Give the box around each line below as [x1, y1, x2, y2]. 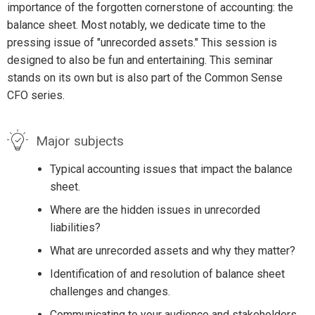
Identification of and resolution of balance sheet [49, 266, 285, 281]
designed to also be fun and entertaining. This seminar [7, 53, 273, 67]
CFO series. [7, 89, 65, 103]
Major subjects [35, 132, 124, 149]
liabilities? [49, 220, 101, 234]
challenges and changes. [49, 284, 170, 298]
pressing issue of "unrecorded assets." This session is [7, 36, 277, 50]
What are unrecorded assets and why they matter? [49, 243, 295, 257]
